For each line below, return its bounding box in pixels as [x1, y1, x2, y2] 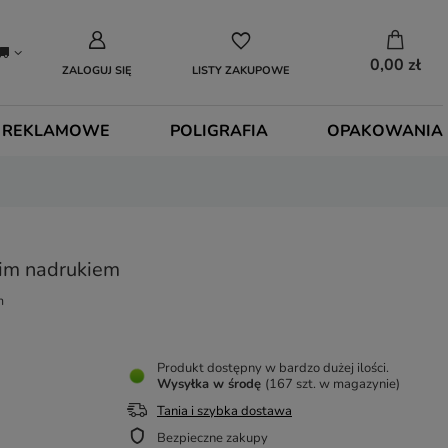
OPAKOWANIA [326, 120, 443, 142]
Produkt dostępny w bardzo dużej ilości [157, 359, 386, 377]
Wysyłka [157, 375, 213, 393]
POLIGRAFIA [169, 120, 268, 142]
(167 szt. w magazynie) [265, 375, 400, 393]
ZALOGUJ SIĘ [62, 63, 132, 79]
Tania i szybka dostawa [157, 402, 292, 420]
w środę [213, 375, 265, 393]
